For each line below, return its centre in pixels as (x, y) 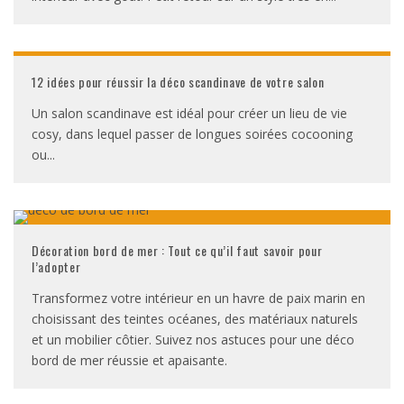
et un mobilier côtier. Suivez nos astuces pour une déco (193, 340)
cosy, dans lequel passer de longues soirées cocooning (192, 134)
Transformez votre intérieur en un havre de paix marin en (198, 298)
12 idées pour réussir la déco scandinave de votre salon (178, 82)
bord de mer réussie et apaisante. (129, 360)
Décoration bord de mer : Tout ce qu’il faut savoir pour (177, 250)
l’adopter (56, 266)
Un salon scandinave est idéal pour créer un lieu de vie (189, 113)
